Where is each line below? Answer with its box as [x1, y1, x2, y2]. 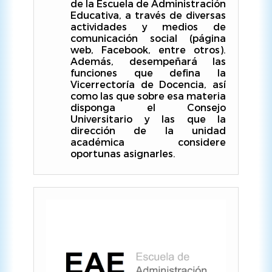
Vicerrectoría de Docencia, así [70, 78, 226, 90]
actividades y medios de [70, 21, 226, 32]
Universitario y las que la [70, 113, 226, 124]
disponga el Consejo [70, 101, 226, 113]
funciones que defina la [70, 67, 226, 78]
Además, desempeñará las [70, 55, 226, 67]
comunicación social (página [70, 32, 226, 44]
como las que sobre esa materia [70, 90, 226, 101]
